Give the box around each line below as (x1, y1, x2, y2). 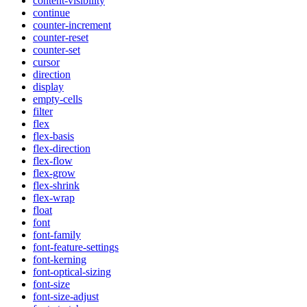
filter (33, 106, 53, 118)
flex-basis (33, 130, 74, 143)
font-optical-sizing (33, 266, 111, 278)
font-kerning (33, 254, 86, 266)
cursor (33, 56, 60, 69)
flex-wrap (33, 192, 75, 204)
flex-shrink (33, 180, 79, 192)
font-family (33, 229, 81, 241)
